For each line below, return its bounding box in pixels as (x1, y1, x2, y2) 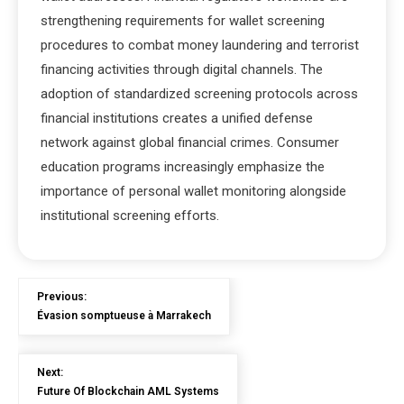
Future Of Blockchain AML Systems (37, 385, 219, 398)
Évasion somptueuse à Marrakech (37, 309, 211, 322)
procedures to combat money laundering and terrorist (41, 37, 359, 53)
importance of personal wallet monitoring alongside (41, 183, 346, 199)
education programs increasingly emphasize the (41, 159, 325, 175)
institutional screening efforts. (41, 207, 219, 224)
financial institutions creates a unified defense (41, 110, 313, 126)
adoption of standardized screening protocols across (41, 86, 358, 102)
